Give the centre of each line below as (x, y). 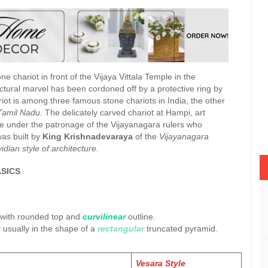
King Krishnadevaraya (88, 136)
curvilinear (104, 217)
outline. (141, 217)
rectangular (120, 229)
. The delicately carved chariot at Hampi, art (123, 112)
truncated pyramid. (181, 229)
